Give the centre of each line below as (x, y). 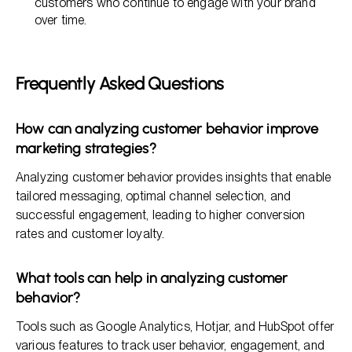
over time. (61, 20)
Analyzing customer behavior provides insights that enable (174, 177)
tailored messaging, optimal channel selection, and (154, 196)
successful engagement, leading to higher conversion (161, 215)
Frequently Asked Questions (120, 84)
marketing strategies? (86, 148)
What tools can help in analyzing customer (152, 278)
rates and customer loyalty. (90, 234)
